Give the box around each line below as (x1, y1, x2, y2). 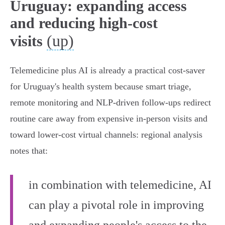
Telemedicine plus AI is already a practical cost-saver (10, 65, 205, 76)
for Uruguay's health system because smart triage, (10, 81, 191, 92)
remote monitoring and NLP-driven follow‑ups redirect (10, 97, 211, 108)
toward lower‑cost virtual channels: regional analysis (10, 130, 202, 140)
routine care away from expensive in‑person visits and (10, 114, 207, 124)
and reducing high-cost (10, 15, 158, 32)
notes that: (10, 146, 48, 156)
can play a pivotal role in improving (29, 198, 204, 212)
